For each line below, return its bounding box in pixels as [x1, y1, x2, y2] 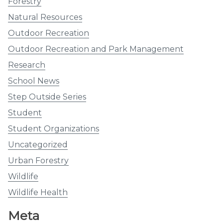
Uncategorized [8, 139, 68, 149]
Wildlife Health [8, 187, 68, 197]
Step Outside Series [8, 92, 86, 102]
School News [8, 76, 59, 86]
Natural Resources [8, 12, 82, 22]
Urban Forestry [8, 155, 69, 165]
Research [8, 60, 45, 70]
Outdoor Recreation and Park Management [8, 44, 184, 54]
